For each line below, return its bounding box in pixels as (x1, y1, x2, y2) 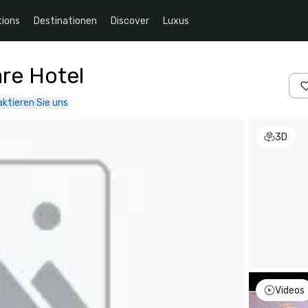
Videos (275, 284, 305, 296)
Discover (111, 14, 149, 27)
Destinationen (34, 14, 97, 27)
